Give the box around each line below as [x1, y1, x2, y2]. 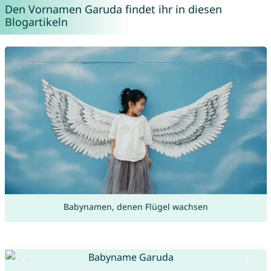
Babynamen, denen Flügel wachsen [63, 201, 208, 213]
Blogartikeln [4, 15, 68, 30]
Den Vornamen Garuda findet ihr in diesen [4, 2, 222, 17]
